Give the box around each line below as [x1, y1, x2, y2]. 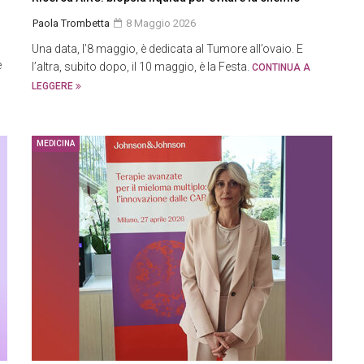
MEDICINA [37, 139, 75, 148]
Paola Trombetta [32, 17, 110, 29]
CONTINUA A [252, 62, 310, 73]
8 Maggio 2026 [123, 17, 196, 29]
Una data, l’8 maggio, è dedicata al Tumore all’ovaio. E [32, 42, 303, 55]
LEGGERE [32, 80, 76, 92]
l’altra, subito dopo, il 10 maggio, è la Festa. [32, 60, 252, 73]
